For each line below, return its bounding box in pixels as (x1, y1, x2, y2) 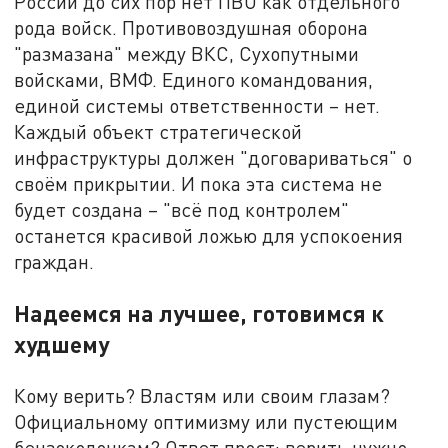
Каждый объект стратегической (14, 119, 303, 143)
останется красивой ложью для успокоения (14, 223, 404, 247)
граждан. (14, 249, 95, 273)
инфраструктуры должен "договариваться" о (14, 145, 413, 169)
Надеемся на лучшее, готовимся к (14, 298, 385, 327)
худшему (14, 329, 110, 358)
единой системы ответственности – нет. (14, 93, 381, 117)
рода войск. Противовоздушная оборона (14, 15, 369, 39)
